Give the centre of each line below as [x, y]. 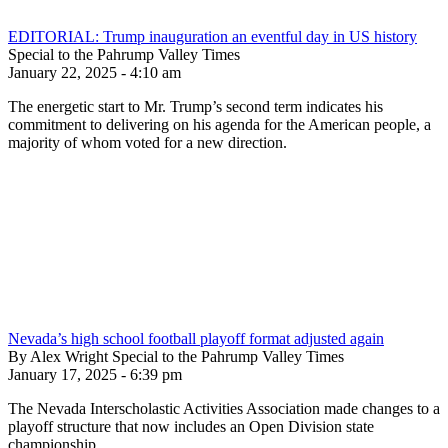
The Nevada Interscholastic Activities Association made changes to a [224, 408]
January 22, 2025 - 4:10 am [94, 72]
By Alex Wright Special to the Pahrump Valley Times [176, 356]
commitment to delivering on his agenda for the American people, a [219, 124]
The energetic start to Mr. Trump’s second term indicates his [195, 106]
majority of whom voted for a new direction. [147, 142]
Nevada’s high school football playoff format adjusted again [196, 338]
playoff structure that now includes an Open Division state [191, 426]
